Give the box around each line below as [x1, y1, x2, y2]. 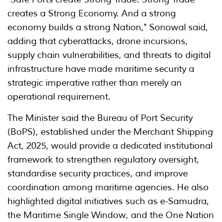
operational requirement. [7, 91, 111, 103]
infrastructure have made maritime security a [7, 63, 194, 75]
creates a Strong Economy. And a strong [7, 8, 176, 19]
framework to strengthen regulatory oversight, [7, 154, 199, 166]
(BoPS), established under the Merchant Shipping [7, 126, 213, 138]
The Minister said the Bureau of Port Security [7, 112, 193, 124]
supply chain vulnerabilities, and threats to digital [7, 50, 211, 61]
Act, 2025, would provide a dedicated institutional [7, 140, 213, 152]
